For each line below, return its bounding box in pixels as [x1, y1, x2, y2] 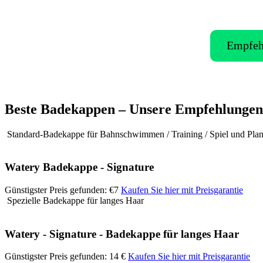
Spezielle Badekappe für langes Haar [5, 195, 144, 206]
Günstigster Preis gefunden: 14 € [5, 251, 126, 262]
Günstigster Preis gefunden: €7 [5, 185, 119, 195]
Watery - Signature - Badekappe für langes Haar [5, 227, 239, 240]
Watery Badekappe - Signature [5, 161, 154, 174]
